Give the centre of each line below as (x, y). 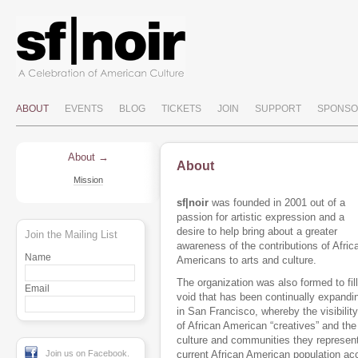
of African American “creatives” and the (267, 326)
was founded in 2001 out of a (277, 203)
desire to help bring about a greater (257, 231)
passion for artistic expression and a (261, 217)
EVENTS (84, 109)
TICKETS (181, 109)
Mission (88, 180)
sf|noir (193, 203)
